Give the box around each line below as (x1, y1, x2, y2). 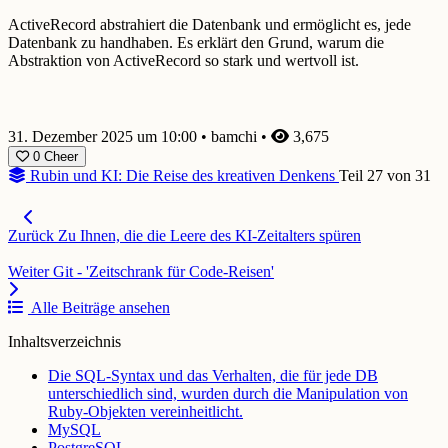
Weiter (8, 263, 49, 281)
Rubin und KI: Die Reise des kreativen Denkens (30, 167, 335, 185)
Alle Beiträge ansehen (28, 299, 170, 317)
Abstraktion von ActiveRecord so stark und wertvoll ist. (8, 52, 359, 70)
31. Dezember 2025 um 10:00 (8, 128, 197, 146)
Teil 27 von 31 (339, 167, 431, 185)
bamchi (211, 128, 257, 146)
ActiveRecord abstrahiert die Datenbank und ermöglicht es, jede (8, 16, 411, 34)
